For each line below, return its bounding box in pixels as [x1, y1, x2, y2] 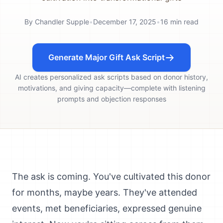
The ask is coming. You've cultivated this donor [12, 171, 211, 182]
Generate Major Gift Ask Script [48, 52, 165, 62]
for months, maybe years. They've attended [12, 187, 197, 198]
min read [168, 17, 199, 26]
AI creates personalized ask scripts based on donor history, [15, 73, 208, 81]
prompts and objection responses [57, 95, 166, 103]
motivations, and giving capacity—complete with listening [17, 84, 206, 92]
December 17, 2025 [93, 17, 156, 26]
